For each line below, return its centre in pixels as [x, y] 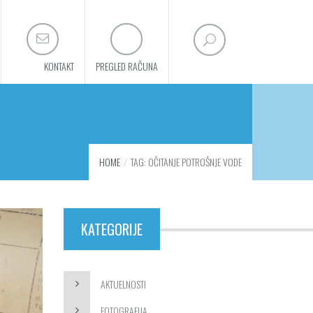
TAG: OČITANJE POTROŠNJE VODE [186, 162]
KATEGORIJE [112, 229]
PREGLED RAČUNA [127, 66]
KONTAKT [59, 66]
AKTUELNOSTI [123, 284]
